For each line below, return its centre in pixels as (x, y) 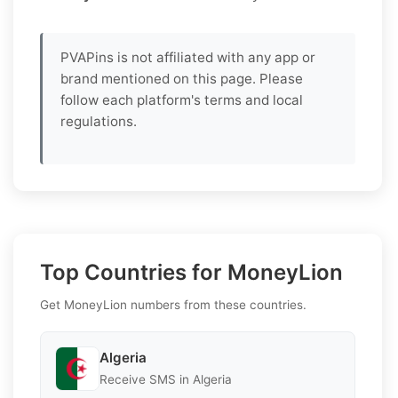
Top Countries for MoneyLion (191, 272)
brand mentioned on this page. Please (182, 78)
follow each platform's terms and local (182, 99)
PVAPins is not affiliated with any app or (188, 57)
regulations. (99, 121)
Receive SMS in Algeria (166, 380)
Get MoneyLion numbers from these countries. (173, 304)
